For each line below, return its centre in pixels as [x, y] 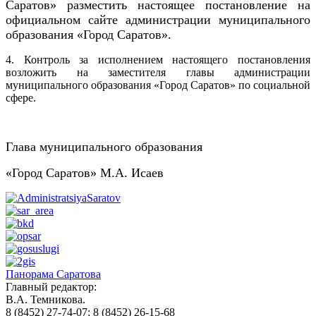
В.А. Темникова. [45, 300]
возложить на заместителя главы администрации [158, 73]
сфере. [21, 98]
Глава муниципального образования [104, 147]
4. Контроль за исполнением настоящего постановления [158, 60]
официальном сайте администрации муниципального [158, 20]
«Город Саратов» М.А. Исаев [85, 173]
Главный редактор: [51, 287]
